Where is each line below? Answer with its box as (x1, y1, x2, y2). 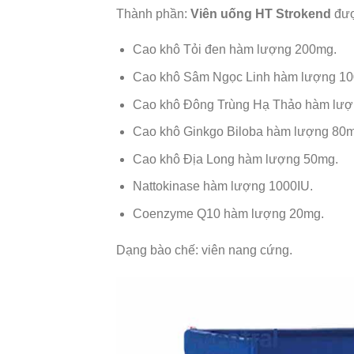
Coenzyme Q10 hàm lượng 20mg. (132, 207, 324, 221)
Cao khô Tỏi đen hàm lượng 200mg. (132, 43, 337, 57)
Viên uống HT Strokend (190, 6, 331, 21)
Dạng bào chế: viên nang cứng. (116, 243, 292, 257)
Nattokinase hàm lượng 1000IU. (132, 179, 313, 194)
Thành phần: (116, 6, 190, 21)
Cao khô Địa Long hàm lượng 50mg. (132, 152, 338, 166)
